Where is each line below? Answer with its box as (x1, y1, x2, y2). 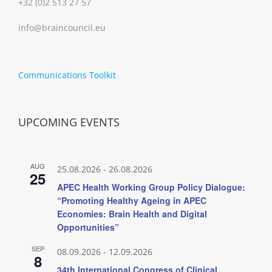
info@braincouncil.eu (18, 21, 106, 33)
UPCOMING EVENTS (18, 114, 120, 129)
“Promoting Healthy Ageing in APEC (57, 194, 206, 206)
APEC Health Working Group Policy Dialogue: (57, 180, 245, 193)
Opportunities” (57, 220, 119, 233)
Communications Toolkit (18, 69, 116, 81)
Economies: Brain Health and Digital (57, 207, 207, 220)
